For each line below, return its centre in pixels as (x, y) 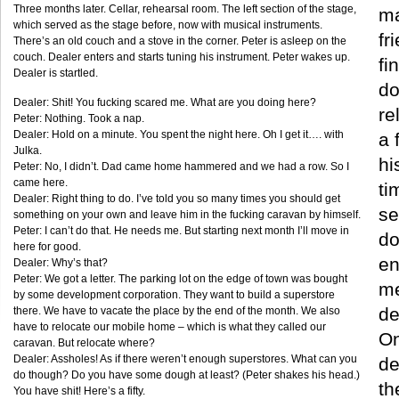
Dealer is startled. (56, 73)
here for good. (47, 247)
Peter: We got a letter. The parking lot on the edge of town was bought (180, 279)
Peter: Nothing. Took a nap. (79, 118)
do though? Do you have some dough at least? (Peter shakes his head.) (187, 375)
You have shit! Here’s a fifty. (79, 391)
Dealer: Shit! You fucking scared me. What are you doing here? (165, 102)
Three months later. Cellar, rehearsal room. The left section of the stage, (185, 9)
